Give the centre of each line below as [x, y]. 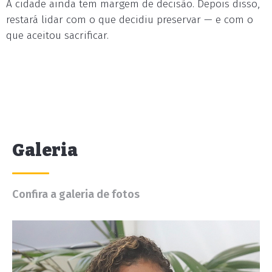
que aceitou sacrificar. [57, 36]
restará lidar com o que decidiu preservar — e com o [130, 20]
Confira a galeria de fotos [76, 194]
